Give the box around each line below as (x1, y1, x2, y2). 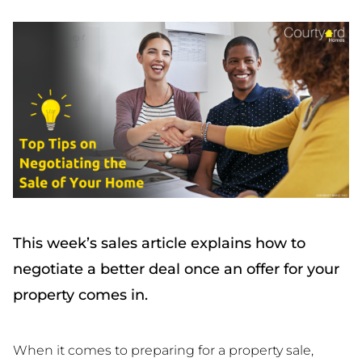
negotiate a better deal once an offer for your (13, 259, 339, 278)
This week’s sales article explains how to (13, 234, 305, 252)
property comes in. (13, 285, 148, 304)
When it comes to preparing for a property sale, (13, 342, 314, 358)
